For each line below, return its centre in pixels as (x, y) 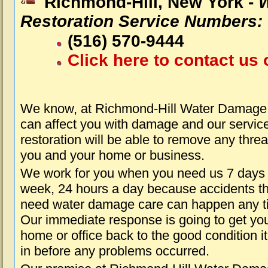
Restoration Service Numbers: (141, 21)
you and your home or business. (112, 155)
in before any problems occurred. (115, 251)
